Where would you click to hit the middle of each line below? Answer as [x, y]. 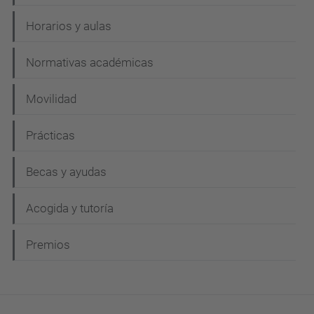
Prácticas [50, 135]
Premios [48, 245]
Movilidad [51, 99]
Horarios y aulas [69, 26]
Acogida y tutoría [70, 208]
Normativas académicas [90, 62]
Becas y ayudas [66, 172]
